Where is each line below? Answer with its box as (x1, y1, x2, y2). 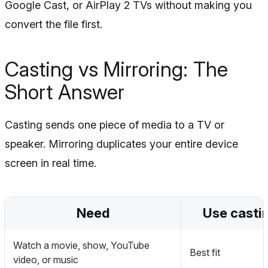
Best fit (190, 246, 220, 258)
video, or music (13, 254, 78, 266)
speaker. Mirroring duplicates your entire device (5, 138, 238, 150)
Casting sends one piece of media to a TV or (5, 118, 224, 131)
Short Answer (5, 80, 124, 104)
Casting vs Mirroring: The (5, 57, 228, 81)
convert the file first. (5, 18, 102, 31)
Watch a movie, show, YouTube (13, 239, 150, 251)
